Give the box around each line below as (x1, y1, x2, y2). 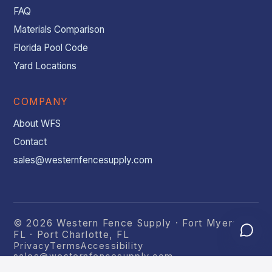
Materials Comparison (13, 24, 104, 35)
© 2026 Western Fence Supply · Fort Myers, (13, 217, 242, 229)
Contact (13, 136, 47, 148)
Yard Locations (13, 60, 76, 72)
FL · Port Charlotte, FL (13, 229, 130, 240)
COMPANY (13, 96, 69, 107)
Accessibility (81, 240, 144, 251)
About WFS (13, 118, 61, 129)
